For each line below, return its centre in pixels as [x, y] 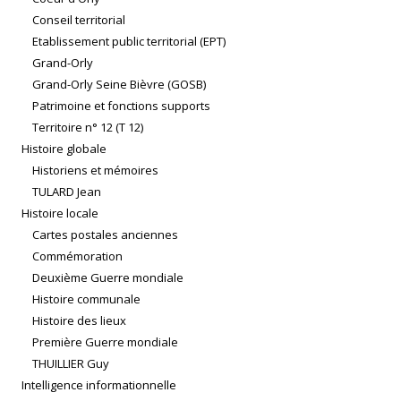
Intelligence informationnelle [99, 385]
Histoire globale [64, 149]
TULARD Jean [67, 192]
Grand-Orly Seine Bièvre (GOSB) [119, 85]
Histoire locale [60, 213]
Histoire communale [86, 299]
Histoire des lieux [79, 321]
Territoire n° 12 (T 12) [88, 128]
